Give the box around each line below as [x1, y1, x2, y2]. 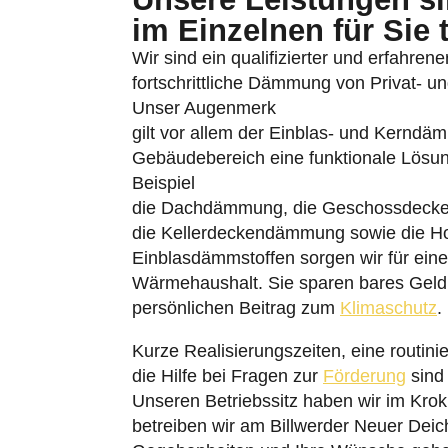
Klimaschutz [340, 298, 437, 318]
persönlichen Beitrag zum [132, 298, 340, 318]
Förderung [323, 366, 406, 386]
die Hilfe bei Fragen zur [132, 366, 323, 386]
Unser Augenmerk [132, 98, 276, 118]
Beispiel [132, 173, 195, 193]
